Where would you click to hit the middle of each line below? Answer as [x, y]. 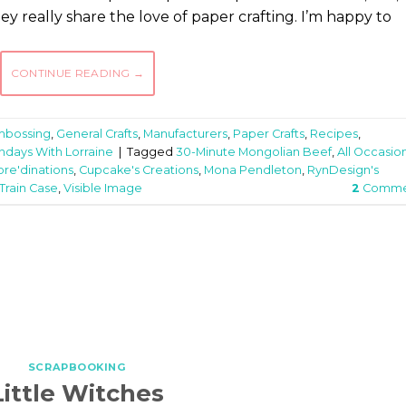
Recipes [334, 133]
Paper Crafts [269, 133]
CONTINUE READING [72, 73]
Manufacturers [185, 133]
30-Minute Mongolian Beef [254, 151]
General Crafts [97, 133]
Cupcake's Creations [139, 169]
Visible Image [103, 188]
